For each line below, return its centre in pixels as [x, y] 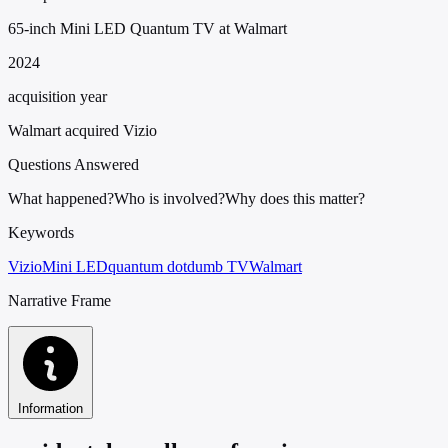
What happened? [61, 198]
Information [50, 408]
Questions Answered [73, 164]
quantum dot [147, 266]
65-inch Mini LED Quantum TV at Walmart [147, 28]
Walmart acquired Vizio [82, 130]
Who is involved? [169, 198]
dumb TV [218, 266]
